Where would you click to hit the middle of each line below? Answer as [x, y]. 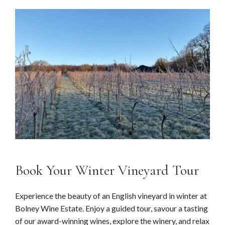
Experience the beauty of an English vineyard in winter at [111, 195]
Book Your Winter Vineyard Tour [107, 170]
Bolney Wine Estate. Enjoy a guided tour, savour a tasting [111, 208]
